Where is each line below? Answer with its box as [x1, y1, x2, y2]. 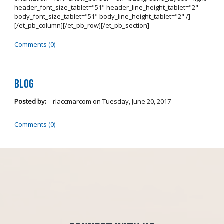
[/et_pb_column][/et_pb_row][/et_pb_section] [14, 21, 149, 30]
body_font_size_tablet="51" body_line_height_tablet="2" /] [14, 12, 190, 21]
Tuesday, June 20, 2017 [102, 96, 171, 106]
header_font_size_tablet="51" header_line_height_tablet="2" [14, 3, 198, 12]
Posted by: [14, 96, 46, 106]
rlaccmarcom [51, 96, 91, 106]
